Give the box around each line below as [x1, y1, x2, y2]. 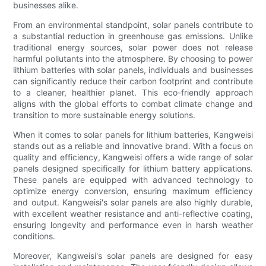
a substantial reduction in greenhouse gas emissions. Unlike [13, 31, 253, 42]
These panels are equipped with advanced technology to [13, 175, 253, 185]
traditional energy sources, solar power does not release [13, 42, 253, 53]
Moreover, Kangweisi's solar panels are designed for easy [13, 251, 253, 261]
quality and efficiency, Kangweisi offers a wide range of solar [13, 152, 253, 163]
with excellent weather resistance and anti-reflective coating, [13, 208, 253, 219]
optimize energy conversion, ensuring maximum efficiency [13, 186, 253, 197]
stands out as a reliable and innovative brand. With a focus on [13, 141, 253, 151]
